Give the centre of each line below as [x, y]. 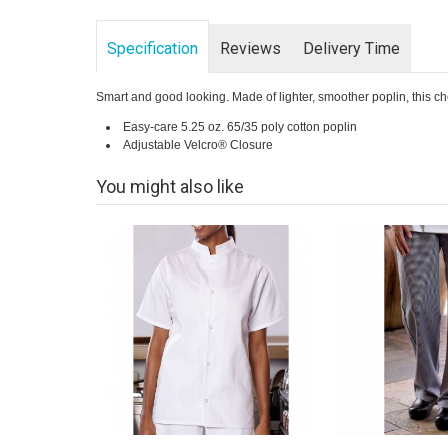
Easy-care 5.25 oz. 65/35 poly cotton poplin [239, 127]
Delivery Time [351, 48]
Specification [152, 48]
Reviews [250, 48]
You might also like [169, 186]
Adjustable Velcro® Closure [197, 145]
